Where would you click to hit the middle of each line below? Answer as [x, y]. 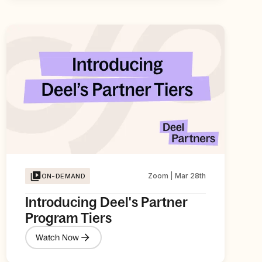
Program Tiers [68, 218]
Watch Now [57, 237]
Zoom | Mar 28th [177, 176]
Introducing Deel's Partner [106, 202]
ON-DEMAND [63, 176]
